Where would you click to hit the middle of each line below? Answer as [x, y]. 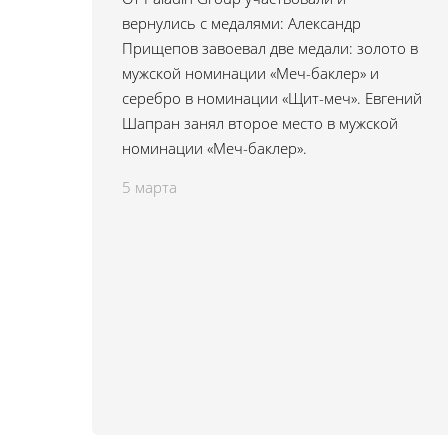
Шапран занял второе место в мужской [260, 123]
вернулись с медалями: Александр [241, 23]
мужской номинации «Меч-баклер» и [250, 73]
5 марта [149, 187]
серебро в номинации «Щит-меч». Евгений [272, 98]
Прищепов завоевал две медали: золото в [270, 48]
